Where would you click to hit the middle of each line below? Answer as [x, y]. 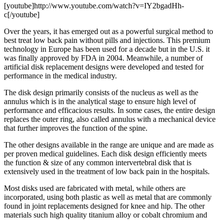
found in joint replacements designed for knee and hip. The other [104, 206]
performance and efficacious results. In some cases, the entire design [110, 110]
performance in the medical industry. [60, 76]
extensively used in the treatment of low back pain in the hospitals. [107, 172]
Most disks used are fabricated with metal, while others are [95, 188]
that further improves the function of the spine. [76, 128]
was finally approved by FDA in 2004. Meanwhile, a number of [103, 58]
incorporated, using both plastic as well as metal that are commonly [108, 197]
